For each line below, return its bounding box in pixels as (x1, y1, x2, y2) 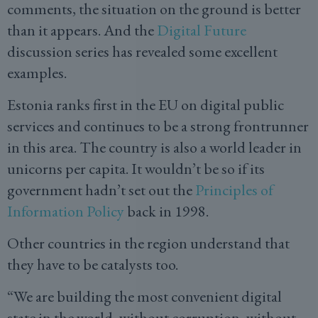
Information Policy (7, 201, 124, 221)
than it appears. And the (7, 20, 157, 40)
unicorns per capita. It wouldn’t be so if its (7, 158, 265, 179)
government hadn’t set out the (7, 180, 195, 200)
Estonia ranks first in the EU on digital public (7, 94, 284, 115)
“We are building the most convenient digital (7, 286, 282, 307)
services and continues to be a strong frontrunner (7, 116, 309, 136)
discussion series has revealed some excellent (7, 41, 278, 62)
